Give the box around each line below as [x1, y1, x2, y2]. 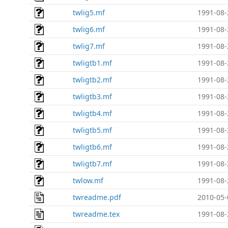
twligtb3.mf [73, 92, 112, 101]
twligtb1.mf [73, 58, 112, 68]
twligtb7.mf [73, 159, 112, 168]
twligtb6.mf [73, 142, 112, 152]
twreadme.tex [73, 209, 120, 219]
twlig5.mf [73, 8, 105, 17]
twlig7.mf [73, 41, 105, 51]
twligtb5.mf [73, 125, 112, 135]
